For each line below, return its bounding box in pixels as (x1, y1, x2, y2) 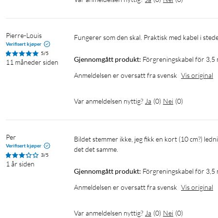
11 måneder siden (6, 58, 58, 67)
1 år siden (6, 160, 35, 168)
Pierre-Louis (6, 31, 42, 40)
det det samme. (74, 145, 118, 154)
